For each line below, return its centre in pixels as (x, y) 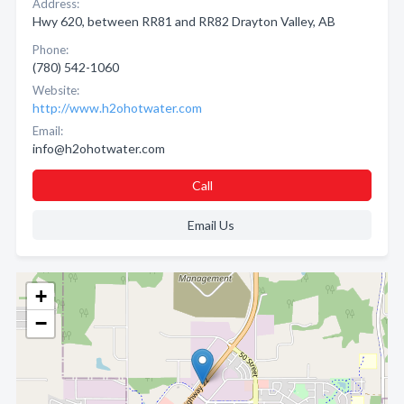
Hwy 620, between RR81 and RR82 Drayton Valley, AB (184, 21)
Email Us (211, 225)
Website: (56, 90)
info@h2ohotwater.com (99, 148)
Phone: (50, 50)
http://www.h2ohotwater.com (117, 108)
